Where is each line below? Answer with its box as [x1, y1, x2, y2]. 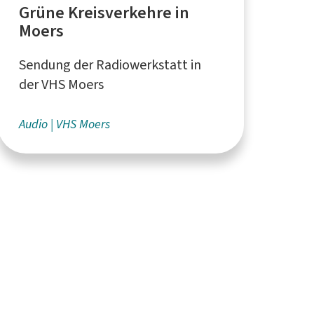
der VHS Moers [18, 75, 104, 95]
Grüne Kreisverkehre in [18, 1, 189, 25]
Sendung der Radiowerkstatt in [18, 55, 201, 75]
